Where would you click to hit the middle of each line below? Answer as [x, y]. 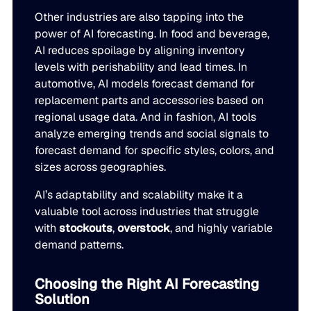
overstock [144, 228]
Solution [62, 300]
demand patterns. [79, 245]
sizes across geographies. [101, 167]
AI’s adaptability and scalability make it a [139, 195]
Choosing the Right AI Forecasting [147, 284]
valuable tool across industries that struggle [147, 212]
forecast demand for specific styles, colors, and [155, 151]
